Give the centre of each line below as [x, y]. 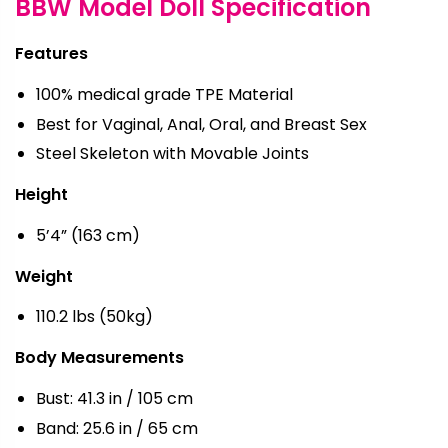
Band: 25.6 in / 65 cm [116, 428]
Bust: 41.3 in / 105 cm [114, 399]
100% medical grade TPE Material [164, 95]
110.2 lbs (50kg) [94, 317]
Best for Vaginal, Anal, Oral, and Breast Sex [201, 124]
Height [41, 195]
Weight [44, 276]
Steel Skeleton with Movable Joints [172, 154]
